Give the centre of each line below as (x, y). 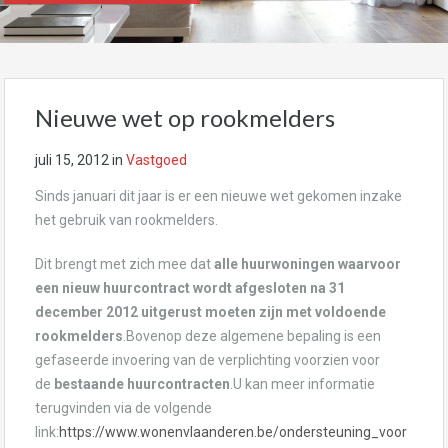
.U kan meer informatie (302, 384)
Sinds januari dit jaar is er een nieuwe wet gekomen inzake (218, 196)
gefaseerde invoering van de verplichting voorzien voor (207, 360)
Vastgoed (156, 160)
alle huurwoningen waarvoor (306, 264)
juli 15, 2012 (72, 160)
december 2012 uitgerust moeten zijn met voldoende (210, 312)
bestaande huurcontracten (142, 384)
